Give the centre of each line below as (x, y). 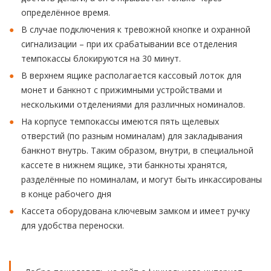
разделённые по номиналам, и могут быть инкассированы (142, 179)
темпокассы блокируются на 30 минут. (101, 58)
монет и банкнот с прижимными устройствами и (122, 90)
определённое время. (66, 12)
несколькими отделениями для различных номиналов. (133, 104)
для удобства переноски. (73, 225)
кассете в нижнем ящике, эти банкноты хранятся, (124, 165)
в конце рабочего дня (66, 194)
